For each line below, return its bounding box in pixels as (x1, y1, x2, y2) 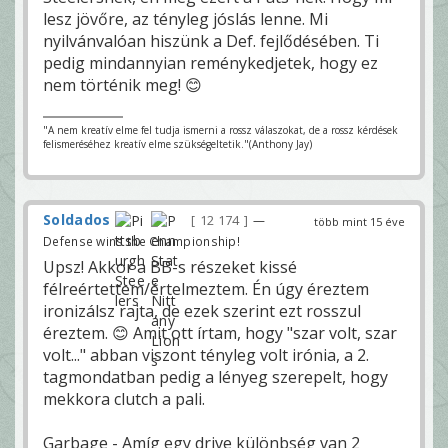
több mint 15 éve (314, 213, 405, 229)
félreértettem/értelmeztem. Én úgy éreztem (43, 277, 369, 300)
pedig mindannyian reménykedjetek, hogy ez (43, 51, 378, 74)
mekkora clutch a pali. (43, 387, 205, 410)
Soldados (43, 209, 111, 229)
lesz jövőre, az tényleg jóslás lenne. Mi (43, 7, 328, 30)
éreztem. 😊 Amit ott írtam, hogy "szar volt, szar (43, 321, 397, 344)
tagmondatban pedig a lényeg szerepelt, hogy (43, 365, 388, 388)
